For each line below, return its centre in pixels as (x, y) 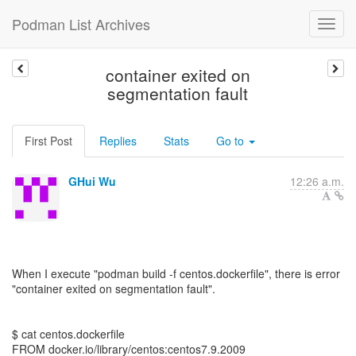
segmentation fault (178, 93)
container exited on (178, 75)
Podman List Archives (81, 24)
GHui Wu (92, 181)
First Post (48, 141)
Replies (118, 141)
